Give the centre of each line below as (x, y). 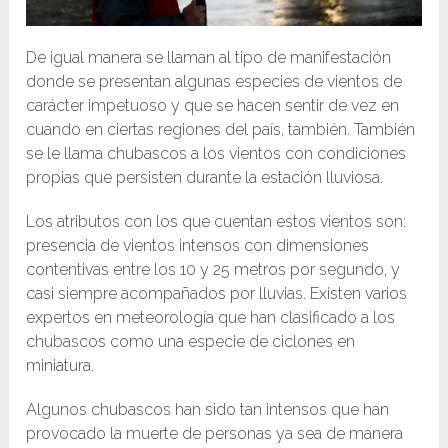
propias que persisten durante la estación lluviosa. (205, 178)
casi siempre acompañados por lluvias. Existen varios (217, 294)
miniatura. (60, 366)
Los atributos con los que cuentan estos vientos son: (216, 222)
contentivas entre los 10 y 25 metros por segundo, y (213, 270)
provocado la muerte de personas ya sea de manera (215, 434)
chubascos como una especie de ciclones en (191, 342)
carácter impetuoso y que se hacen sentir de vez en (213, 106)
